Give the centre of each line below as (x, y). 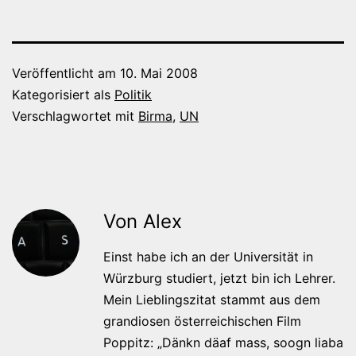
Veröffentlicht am (66, 73)
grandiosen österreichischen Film (202, 321)
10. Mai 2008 (159, 73)
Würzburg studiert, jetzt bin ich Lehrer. (219, 278)
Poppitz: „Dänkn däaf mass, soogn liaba (223, 342)
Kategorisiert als (63, 94)
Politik (133, 94)
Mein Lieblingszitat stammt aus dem (212, 299)
